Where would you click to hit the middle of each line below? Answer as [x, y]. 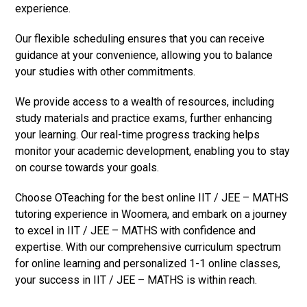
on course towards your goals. [87, 167]
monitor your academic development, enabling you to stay [153, 151]
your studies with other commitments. [106, 71]
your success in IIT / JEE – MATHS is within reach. [136, 280]
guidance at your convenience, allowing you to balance [144, 55]
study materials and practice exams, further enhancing [144, 118]
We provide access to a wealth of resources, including [145, 101]
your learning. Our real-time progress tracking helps [138, 134]
